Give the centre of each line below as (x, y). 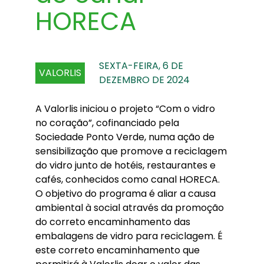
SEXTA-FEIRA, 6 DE (141, 66)
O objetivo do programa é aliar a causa (126, 194)
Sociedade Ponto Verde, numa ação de (125, 137)
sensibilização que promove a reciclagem (131, 151)
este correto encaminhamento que (118, 250)
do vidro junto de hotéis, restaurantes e (126, 165)
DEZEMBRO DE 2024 (144, 80)
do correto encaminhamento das (113, 222)
